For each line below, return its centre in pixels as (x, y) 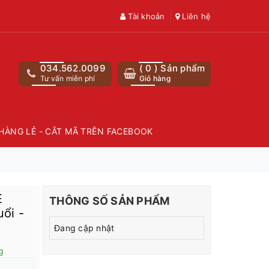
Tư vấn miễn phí (68, 78)
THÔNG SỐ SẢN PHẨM (110, 201)
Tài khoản (145, 16)
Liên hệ (195, 16)
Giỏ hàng (155, 78)
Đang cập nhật (84, 228)
